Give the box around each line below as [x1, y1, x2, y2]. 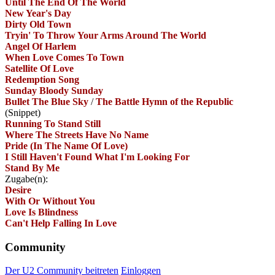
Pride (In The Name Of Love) [5, 140, 128, 151]
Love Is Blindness [5, 206, 78, 217]
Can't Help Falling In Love [5, 217, 117, 228]
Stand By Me [5, 162, 60, 173]
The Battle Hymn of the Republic [96, 96, 233, 107]
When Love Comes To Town [5, 52, 124, 63]
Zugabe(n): [5, 173, 48, 184]
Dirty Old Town [5, 18, 71, 29]
